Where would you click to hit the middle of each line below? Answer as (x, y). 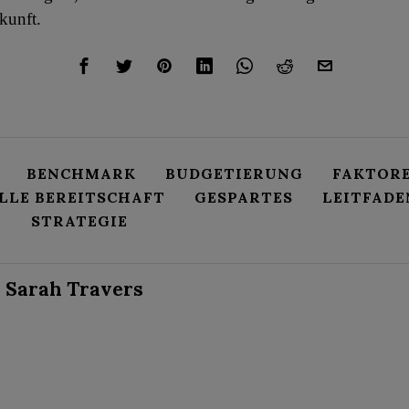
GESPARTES (244, 197)
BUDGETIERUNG (234, 173)
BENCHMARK (81, 173)
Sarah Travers (74, 288)
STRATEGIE (79, 220)
